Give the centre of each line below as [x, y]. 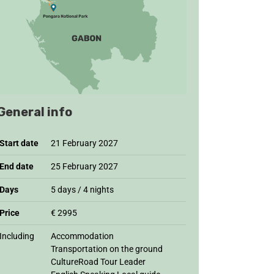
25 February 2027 [84, 166]
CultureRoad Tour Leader [98, 261]
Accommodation [82, 236]
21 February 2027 [84, 143]
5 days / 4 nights [82, 189]
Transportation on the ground [107, 249]
